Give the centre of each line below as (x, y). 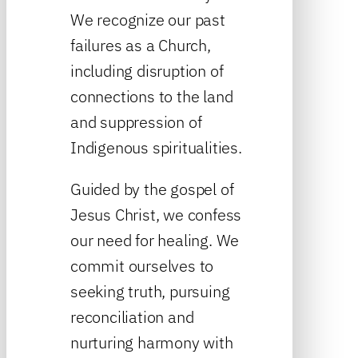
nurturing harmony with (152, 342)
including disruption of (147, 70)
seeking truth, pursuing (150, 291)
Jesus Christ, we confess (156, 214)
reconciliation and (132, 316)
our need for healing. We (155, 240)
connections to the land (152, 96)
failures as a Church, (141, 45)
